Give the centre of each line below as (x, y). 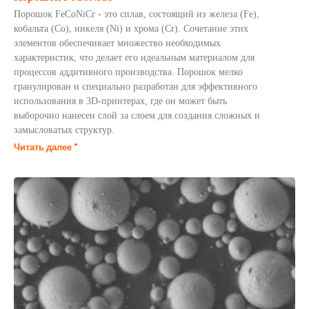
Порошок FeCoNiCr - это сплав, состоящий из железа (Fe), (137, 14)
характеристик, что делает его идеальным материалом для (134, 58)
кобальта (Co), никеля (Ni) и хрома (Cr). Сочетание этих (131, 29)
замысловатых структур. (64, 130)
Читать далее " (46, 147)
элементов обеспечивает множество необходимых (117, 43)
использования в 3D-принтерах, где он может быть (120, 101)
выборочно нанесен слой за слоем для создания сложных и (137, 116)
